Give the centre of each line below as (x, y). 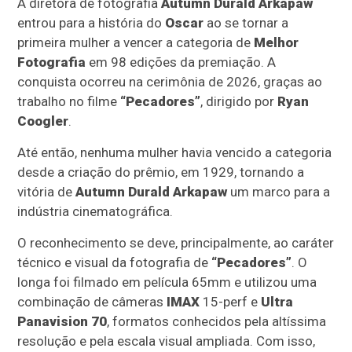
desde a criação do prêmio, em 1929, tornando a (161, 172)
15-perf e (231, 302)
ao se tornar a (246, 23)
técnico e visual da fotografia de (115, 263)
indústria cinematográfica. (95, 212)
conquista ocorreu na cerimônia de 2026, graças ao (170, 82)
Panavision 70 (62, 322)
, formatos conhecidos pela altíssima (217, 322)
